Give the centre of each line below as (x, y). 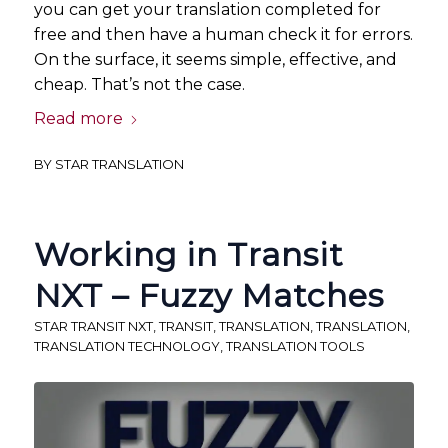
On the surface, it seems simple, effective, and (215, 60)
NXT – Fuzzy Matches (208, 295)
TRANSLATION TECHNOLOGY (126, 346)
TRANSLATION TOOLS (295, 346)
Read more (78, 118)
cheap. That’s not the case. (139, 85)
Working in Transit (188, 254)
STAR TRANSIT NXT (93, 326)
